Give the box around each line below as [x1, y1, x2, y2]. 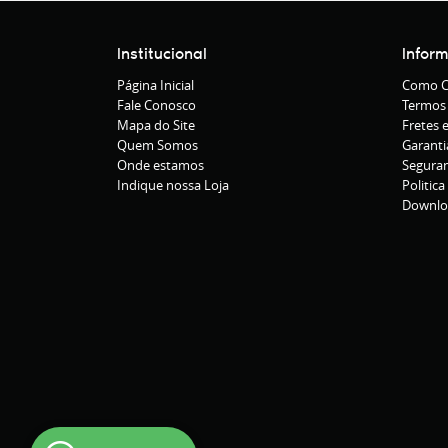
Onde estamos [117, 156, 204, 174]
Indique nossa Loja [117, 176, 229, 194]
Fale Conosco [117, 96, 196, 114]
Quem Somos [117, 136, 198, 154]
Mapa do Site [117, 116, 195, 134]
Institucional [117, 41, 207, 64]
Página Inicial [117, 76, 194, 94]
